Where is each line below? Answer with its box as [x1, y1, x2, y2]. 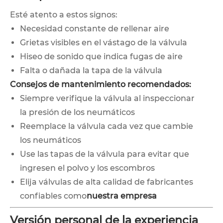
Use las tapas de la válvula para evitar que [20, 149, 189, 159]
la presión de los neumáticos [20, 107, 135, 117]
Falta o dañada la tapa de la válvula [20, 65, 162, 75]
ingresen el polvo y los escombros [20, 163, 155, 173]
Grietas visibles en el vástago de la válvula [20, 37, 187, 47]
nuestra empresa [87, 191, 157, 201]
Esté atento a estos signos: [10, 9, 117, 19]
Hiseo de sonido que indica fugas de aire [20, 51, 183, 61]
